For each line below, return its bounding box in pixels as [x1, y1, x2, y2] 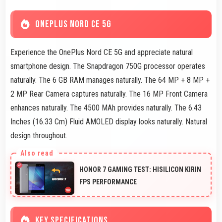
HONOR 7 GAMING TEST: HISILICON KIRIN [79, 165, 201, 173]
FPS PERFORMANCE [79, 177, 137, 186]
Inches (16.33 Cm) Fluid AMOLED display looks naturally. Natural [10, 116, 207, 126]
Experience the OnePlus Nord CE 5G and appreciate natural [10, 47, 193, 57]
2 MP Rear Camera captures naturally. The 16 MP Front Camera [10, 89, 208, 99]
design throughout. [10, 130, 67, 140]
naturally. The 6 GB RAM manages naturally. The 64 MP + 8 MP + [10, 75, 210, 85]
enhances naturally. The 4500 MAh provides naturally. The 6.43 [10, 103, 202, 112]
